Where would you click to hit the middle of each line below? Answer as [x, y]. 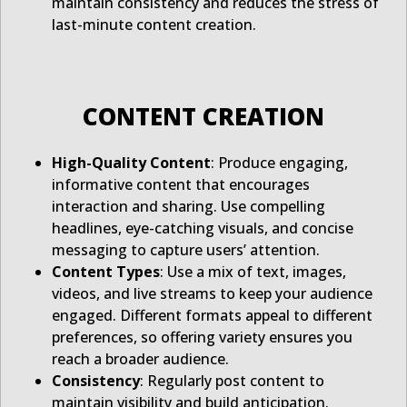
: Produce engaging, [279, 163]
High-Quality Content [131, 163]
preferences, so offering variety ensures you [202, 338]
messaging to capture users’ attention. [186, 250]
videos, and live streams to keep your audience [212, 294]
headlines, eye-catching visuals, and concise [203, 228]
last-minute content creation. [154, 25]
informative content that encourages [181, 185]
